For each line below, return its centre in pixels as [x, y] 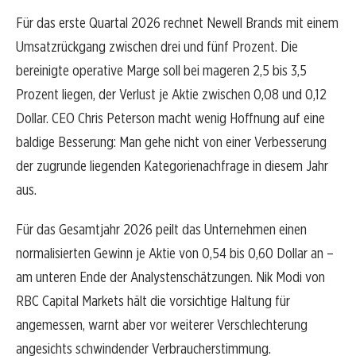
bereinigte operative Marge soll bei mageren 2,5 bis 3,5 [161, 71]
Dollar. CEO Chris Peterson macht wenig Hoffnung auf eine [170, 118]
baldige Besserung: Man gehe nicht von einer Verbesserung [171, 142]
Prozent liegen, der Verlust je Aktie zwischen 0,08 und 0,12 [171, 95]
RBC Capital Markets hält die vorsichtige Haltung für [153, 301]
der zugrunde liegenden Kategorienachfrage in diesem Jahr [172, 166]
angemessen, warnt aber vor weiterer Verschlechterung [162, 325]
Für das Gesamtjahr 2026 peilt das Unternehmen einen [161, 230]
